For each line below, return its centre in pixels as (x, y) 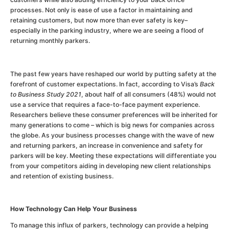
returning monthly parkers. (50, 41)
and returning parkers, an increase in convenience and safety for (107, 145)
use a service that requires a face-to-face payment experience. (105, 104)
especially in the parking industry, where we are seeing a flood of (107, 31)
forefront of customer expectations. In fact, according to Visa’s (105, 84)
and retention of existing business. (62, 176)
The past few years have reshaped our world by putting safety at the (113, 74)
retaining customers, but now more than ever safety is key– (99, 20)
